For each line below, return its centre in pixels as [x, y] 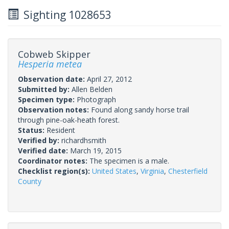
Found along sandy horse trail [140, 109]
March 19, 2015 [96, 150]
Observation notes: [54, 109]
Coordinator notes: [54, 161]
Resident [61, 130]
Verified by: [40, 140]
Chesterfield [188, 171]
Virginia [152, 171]
